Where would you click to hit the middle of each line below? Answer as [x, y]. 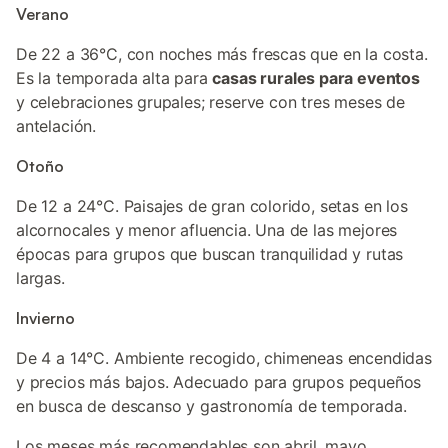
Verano [42, 14]
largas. [40, 278]
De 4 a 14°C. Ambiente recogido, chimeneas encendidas [224, 358]
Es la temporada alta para [114, 78]
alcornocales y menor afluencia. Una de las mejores [207, 230]
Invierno [45, 318]
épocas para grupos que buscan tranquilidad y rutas [210, 254]
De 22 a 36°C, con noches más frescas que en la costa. [222, 54]
